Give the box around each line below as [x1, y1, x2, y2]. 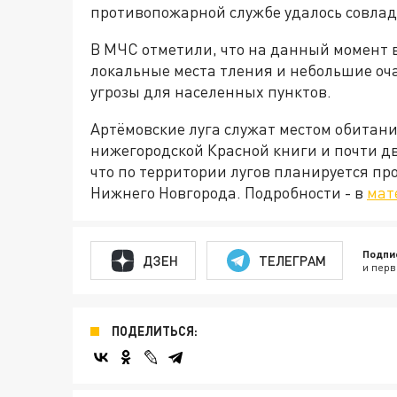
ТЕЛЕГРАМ [258, 252, 326, 269]
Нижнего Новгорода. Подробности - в [90, 183, 367, 203]
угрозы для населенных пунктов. [90, 82, 331, 102]
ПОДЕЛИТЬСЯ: [112, 323, 198, 339]
